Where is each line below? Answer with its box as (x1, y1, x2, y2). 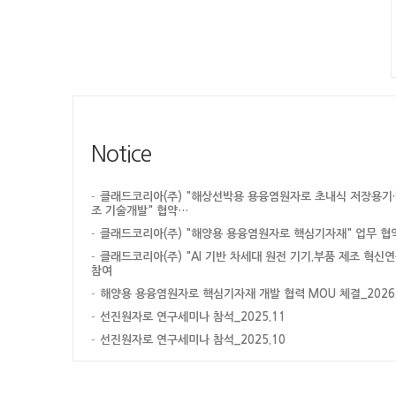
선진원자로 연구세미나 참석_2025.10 (100, 334, 286, 346)
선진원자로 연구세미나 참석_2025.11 (100, 311, 286, 323)
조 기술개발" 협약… (91, 205, 188, 217)
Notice (91, 143, 151, 165)
